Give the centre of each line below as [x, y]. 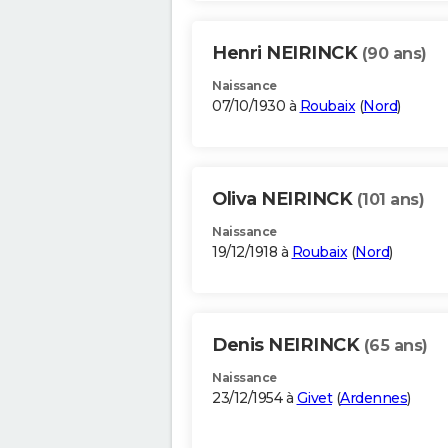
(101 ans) [390, 200]
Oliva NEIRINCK [284, 199]
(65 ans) [395, 346]
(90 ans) [394, 54]
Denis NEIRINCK [288, 345]
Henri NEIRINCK [287, 53]
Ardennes [373, 398]
